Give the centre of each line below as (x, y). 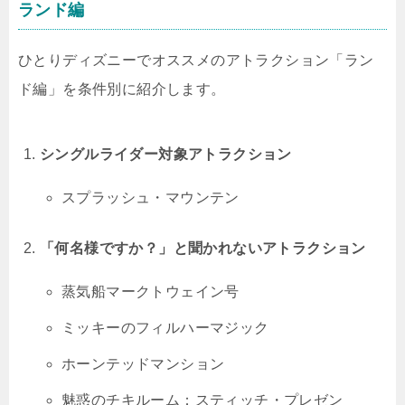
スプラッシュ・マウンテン (151, 198)
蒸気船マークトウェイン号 (151, 292)
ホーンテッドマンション (143, 364)
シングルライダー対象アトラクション (166, 155)
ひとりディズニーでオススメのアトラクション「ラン (196, 61)
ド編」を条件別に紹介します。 (122, 89)
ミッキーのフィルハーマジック (165, 328)
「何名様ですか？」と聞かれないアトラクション (203, 249)
